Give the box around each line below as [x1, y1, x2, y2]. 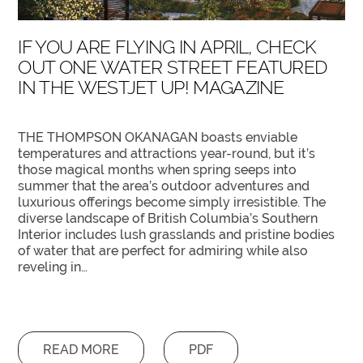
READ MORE [43, 342, 120, 358]
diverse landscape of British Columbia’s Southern [18, 210, 318, 226]
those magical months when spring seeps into [18, 161, 297, 177]
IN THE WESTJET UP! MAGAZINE [18, 75, 284, 98]
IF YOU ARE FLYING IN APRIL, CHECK [18, 35, 317, 58]
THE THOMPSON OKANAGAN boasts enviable [18, 129, 298, 145]
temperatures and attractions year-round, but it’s [18, 145, 316, 161]
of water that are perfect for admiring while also [18, 242, 309, 258]
